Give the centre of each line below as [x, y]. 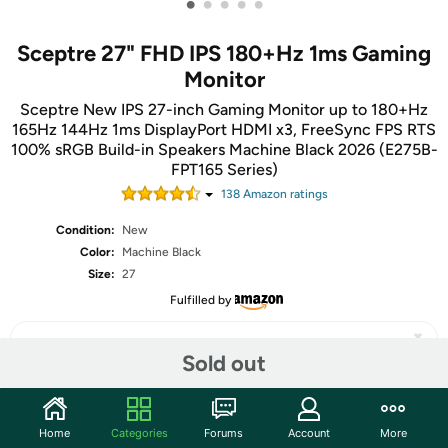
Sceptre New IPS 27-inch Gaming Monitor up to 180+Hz [224, 109]
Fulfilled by [200, 300]
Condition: [86, 230]
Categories [139, 432]
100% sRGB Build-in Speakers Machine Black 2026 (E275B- [224, 149]
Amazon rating [280, 194]
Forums [224, 432]
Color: [98, 252]
